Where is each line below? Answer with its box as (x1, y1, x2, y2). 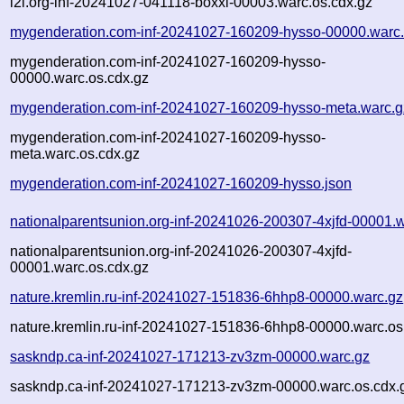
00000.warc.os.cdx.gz (10, 69, 150, 86)
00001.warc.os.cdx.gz (10, 259, 150, 275)
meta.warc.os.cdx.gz (10, 145, 141, 161)
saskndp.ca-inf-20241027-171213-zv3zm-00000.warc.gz (10, 348, 371, 364)
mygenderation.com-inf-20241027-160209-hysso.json (10, 175, 353, 191)
